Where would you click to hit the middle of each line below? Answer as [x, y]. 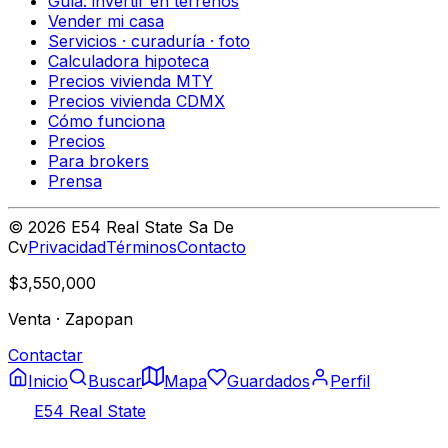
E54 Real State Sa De [150, 226]
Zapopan [99, 318]
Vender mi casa [106, 20]
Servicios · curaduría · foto [149, 40]
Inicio [48, 380]
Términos [141, 246]
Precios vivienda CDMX [136, 100]
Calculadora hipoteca [128, 60]
